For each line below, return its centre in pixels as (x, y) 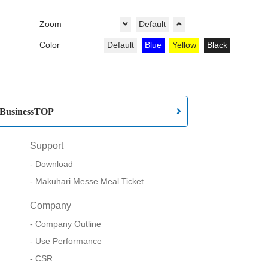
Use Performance (68, 241)
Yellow (184, 45)
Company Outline (68, 224)
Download (54, 164)
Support (46, 146)
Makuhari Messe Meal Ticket (89, 182)
